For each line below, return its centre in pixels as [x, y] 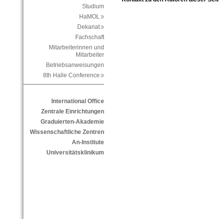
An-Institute [88, 142]
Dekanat [90, 27]
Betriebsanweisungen [75, 65]
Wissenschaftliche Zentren [67, 132]
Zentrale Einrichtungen [72, 112]
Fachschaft [89, 37]
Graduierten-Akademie [72, 122]
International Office [77, 101]
